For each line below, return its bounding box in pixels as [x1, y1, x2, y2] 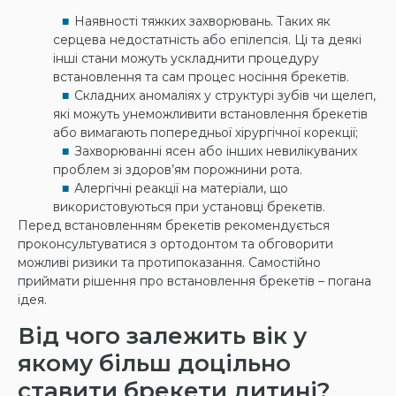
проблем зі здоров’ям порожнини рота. [53, 162, 302, 179]
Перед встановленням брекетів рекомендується [18, 217, 330, 234]
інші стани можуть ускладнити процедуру [53, 50, 319, 67]
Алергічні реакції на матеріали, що [74, 180, 288, 197]
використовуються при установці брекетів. [53, 199, 325, 216]
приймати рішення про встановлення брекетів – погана [18, 273, 371, 290]
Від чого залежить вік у [18, 321, 307, 350]
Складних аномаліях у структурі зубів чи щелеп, [74, 88, 376, 104]
